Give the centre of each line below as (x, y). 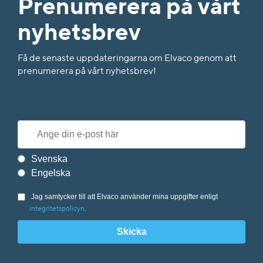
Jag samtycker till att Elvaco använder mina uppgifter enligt (124, 197)
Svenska (49, 159)
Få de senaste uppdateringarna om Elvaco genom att (127, 59)
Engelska (51, 173)
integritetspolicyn (57, 209)
